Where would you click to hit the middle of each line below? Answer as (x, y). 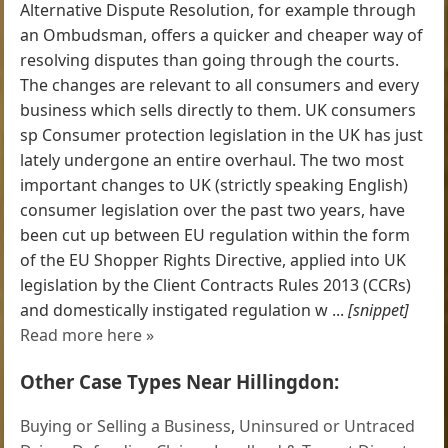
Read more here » (87, 334)
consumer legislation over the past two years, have (213, 209)
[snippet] (379, 309)
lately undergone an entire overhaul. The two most (212, 159)
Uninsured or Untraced (327, 426)
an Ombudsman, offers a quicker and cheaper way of (222, 34)
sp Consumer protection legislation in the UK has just (222, 134)
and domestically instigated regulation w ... (184, 309)
